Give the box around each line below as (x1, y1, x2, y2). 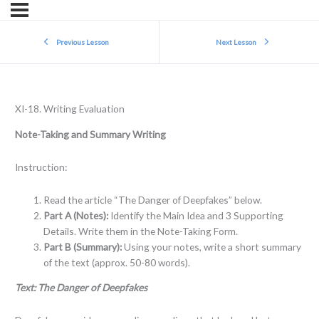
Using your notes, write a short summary (121, 240, 301, 253)
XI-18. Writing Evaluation (14, 103, 125, 115)
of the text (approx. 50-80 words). (43, 256, 190, 268)
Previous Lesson (56, 37, 109, 46)
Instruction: (14, 160, 67, 173)
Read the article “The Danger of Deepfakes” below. (43, 193, 262, 206)
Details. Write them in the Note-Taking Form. (43, 224, 238, 237)
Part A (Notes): (43, 209, 108, 221)
